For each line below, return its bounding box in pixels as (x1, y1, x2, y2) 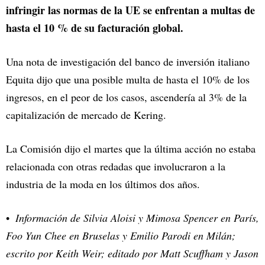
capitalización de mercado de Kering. (6, 107, 166, 122)
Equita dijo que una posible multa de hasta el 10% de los (6, 72, 250, 86)
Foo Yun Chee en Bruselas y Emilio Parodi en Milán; (6, 228, 235, 243)
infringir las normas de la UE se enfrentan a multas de (6, 2, 255, 18)
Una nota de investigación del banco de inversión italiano (6, 54, 250, 69)
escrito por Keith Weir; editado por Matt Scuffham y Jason (6, 245, 258, 260)
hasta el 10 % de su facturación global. (6, 20, 183, 35)
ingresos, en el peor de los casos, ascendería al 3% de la (6, 89, 247, 104)
